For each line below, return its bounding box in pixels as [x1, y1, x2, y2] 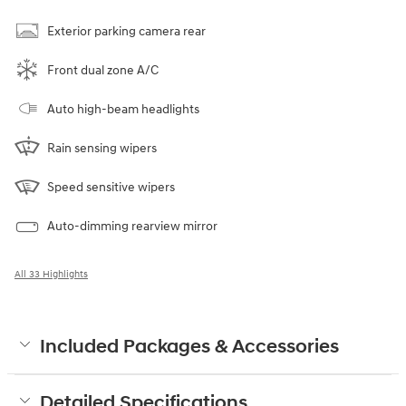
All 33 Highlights [14, 267, 88, 280]
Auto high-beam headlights [47, 101, 199, 117]
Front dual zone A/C [47, 62, 159, 78]
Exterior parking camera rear [47, 23, 206, 39]
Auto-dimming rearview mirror [47, 217, 217, 234]
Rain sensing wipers [47, 140, 157, 156]
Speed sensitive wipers [47, 179, 175, 195]
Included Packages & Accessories [40, 334, 339, 359]
